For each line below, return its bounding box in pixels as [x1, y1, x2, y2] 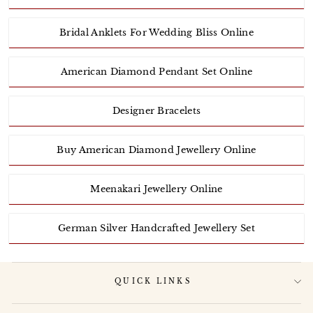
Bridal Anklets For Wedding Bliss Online [59, 27, 254, 39]
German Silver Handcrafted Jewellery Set [58, 222, 255, 235]
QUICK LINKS [115, 277, 191, 286]
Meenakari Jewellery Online [90, 183, 223, 196]
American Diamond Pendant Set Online [60, 66, 253, 78]
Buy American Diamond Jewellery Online [57, 144, 256, 156]
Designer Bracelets [112, 105, 201, 117]
